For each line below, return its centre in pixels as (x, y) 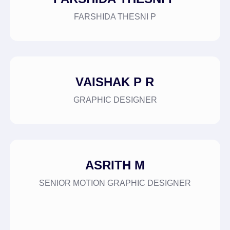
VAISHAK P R (115, 82)
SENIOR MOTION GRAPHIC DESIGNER (115, 183)
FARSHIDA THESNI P (115, 17)
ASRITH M (115, 165)
